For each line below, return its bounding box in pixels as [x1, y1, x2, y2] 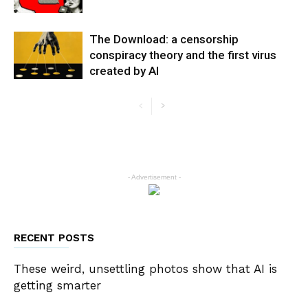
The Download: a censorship [89, 32, 239, 46]
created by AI [89, 64, 159, 78]
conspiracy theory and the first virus [89, 48, 276, 62]
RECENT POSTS [14, 232, 94, 244]
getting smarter [14, 278, 101, 292]
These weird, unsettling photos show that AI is [14, 262, 277, 276]
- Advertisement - [127, 173, 181, 181]
